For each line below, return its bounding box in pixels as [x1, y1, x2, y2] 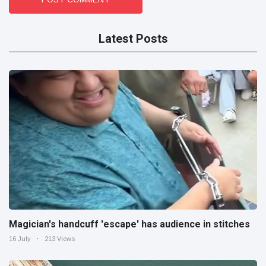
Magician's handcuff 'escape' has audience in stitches [9, 218, 250, 230]
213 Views [45, 235, 75, 243]
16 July [9, 235, 31, 243]
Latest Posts [98, 31, 168, 46]
